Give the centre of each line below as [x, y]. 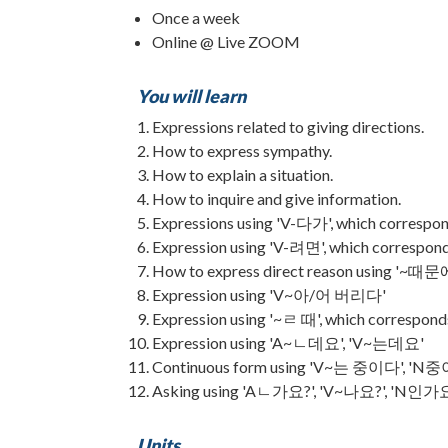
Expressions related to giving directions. [288, 126]
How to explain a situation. [242, 174]
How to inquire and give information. [276, 198]
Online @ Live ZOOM [226, 41]
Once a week [196, 17]
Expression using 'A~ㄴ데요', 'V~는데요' [288, 342]
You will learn [191, 95]
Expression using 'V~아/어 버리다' [269, 294]
